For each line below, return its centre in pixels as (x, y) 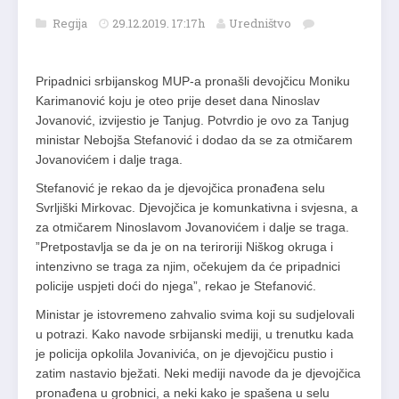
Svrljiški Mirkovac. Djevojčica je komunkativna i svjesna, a (197, 208)
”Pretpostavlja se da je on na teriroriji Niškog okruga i (184, 247)
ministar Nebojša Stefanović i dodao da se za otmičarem (194, 140)
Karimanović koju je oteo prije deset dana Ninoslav (178, 101)
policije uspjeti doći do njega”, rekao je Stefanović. (176, 286)
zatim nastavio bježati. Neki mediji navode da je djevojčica (198, 374)
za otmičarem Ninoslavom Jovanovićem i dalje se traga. (192, 228)
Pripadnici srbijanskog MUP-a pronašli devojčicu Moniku (193, 81)
